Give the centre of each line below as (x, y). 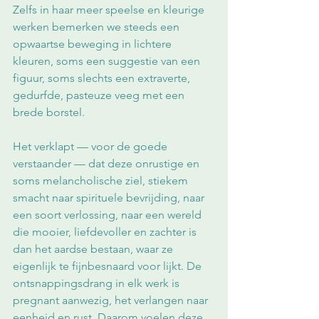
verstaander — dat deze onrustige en (108, 163)
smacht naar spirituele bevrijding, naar (110, 198)
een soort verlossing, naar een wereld (109, 215)
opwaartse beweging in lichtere (94, 44)
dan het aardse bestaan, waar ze (94, 249)
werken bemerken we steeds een (98, 27)
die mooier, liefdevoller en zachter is (106, 232)
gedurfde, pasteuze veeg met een (100, 95)
